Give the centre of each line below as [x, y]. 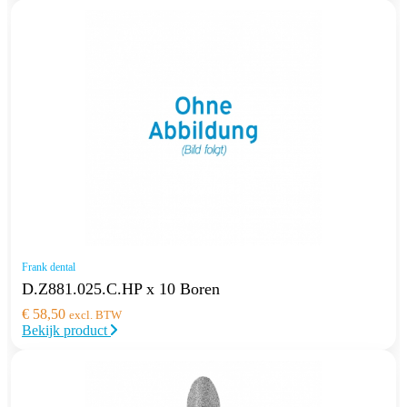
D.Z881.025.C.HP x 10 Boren [121, 288]
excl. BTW [95, 314]
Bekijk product [66, 330]
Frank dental [49, 267]
